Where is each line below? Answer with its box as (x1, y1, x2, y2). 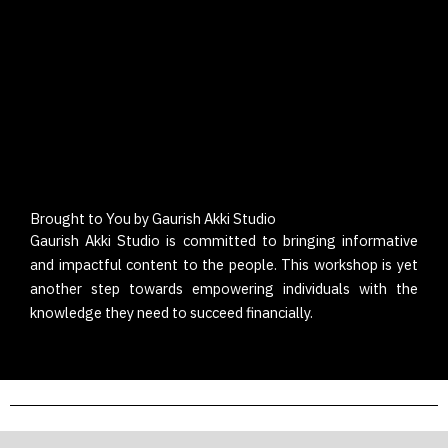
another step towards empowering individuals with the (30, 278, 418, 298)
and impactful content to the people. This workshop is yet (30, 254, 418, 274)
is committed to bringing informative (160, 230, 419, 250)
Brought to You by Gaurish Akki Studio (30, 208, 276, 228)
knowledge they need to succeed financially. (30, 302, 313, 322)
